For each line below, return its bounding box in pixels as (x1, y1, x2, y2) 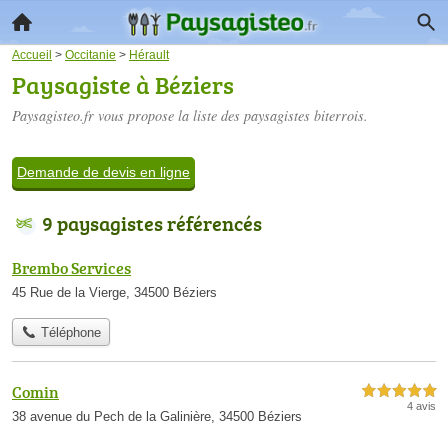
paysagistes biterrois (244, 106, 364, 125)
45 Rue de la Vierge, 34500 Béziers (12, 285, 217, 300)
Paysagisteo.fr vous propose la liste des (12, 106, 244, 125)
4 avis (407, 400, 436, 413)
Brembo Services (12, 257, 131, 279)
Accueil (12, 48, 52, 61)
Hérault (129, 48, 169, 61)
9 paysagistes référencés (42, 209, 262, 237)
